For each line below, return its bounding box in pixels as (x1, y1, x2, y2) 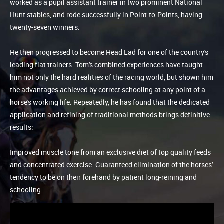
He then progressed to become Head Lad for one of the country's (10, 47, 208, 57)
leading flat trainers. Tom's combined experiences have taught (10, 59, 203, 69)
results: (10, 122, 33, 132)
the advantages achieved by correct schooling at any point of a (10, 84, 205, 94)
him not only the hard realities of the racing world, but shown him (10, 72, 213, 82)
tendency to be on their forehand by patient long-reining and (10, 172, 197, 182)
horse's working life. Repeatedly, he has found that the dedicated (10, 97, 210, 107)
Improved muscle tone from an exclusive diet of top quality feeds (10, 147, 211, 157)
